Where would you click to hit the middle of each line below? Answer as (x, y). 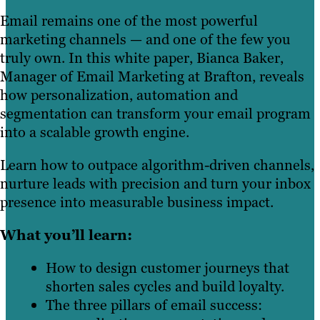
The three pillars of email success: (154, 305)
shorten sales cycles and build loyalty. (165, 287)
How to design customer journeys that (167, 268)
